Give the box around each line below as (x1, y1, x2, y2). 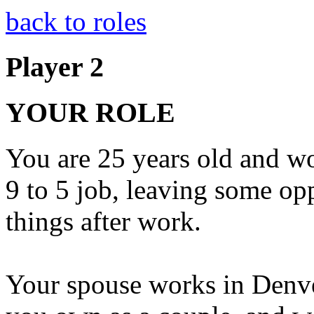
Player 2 (6, 50, 104, 83)
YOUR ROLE (6, 97, 175, 129)
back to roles (6, 6, 146, 36)
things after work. (6, 206, 201, 237)
